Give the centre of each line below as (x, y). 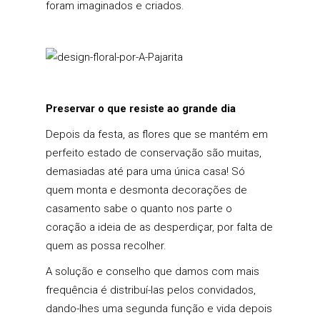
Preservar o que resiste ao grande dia (141, 109)
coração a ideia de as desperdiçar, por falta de (159, 227)
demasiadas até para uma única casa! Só (145, 172)
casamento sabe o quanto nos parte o (139, 209)
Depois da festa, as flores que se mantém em (157, 135)
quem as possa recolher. (106, 246)
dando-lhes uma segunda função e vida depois (159, 309)
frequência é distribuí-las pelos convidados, (151, 290)
